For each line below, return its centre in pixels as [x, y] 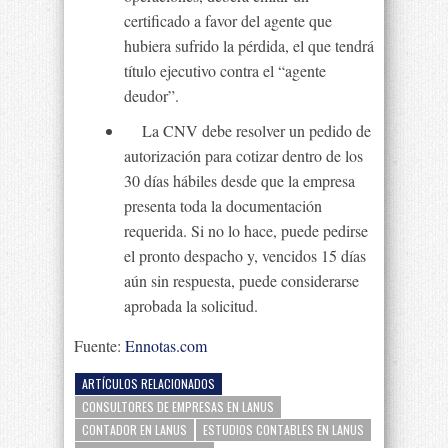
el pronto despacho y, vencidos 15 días [245, 255]
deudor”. [151, 95]
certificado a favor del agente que [228, 20]
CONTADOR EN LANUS [134, 429]
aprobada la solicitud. [191, 305]
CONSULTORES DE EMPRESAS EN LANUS [178, 406]
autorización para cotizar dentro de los [243, 155]
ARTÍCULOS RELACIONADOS [148, 383]
